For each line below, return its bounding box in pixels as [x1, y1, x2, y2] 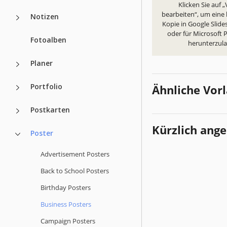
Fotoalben [30, 34, 66, 45]
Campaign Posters [41, 216, 95, 225]
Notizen [30, 11, 59, 21]
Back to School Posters [41, 166, 109, 175]
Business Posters [41, 199, 91, 209]
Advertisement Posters [41, 149, 109, 159]
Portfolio [30, 81, 62, 91]
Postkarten [30, 104, 70, 115]
